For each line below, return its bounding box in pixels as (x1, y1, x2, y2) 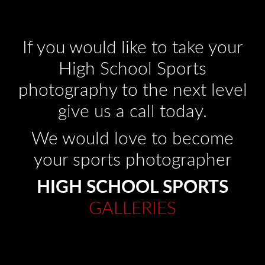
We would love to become (31, 130, 234, 148)
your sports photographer (33, 151, 232, 169)
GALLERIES (89, 199, 176, 218)
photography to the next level (18, 81, 247, 99)
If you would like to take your (22, 38, 243, 57)
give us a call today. (58, 102, 207, 121)
